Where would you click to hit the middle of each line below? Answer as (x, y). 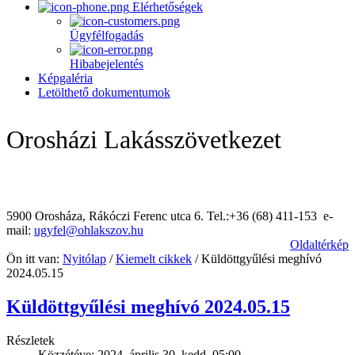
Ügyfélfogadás (107, 35)
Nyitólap (84, 259)
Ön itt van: (34, 259)
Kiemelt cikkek (154, 259)
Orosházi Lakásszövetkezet (144, 139)
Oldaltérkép (319, 244)
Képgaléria (65, 78)
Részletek (31, 340)
